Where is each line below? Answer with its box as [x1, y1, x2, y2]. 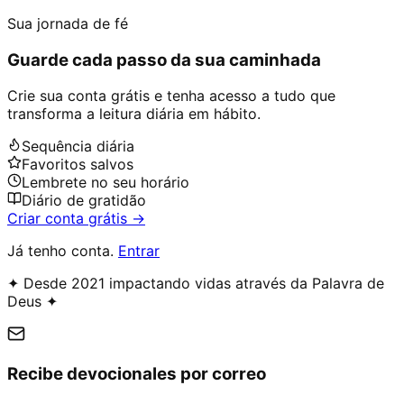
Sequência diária [22, 137, 134, 156]
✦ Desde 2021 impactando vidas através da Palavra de [7, 274, 384, 293]
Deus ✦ [7, 292, 58, 311]
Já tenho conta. [7, 242, 114, 261]
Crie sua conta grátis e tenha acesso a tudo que [7, 87, 335, 106]
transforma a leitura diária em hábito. [7, 105, 261, 124]
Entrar [118, 242, 160, 261]
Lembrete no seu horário [22, 173, 189, 192]
